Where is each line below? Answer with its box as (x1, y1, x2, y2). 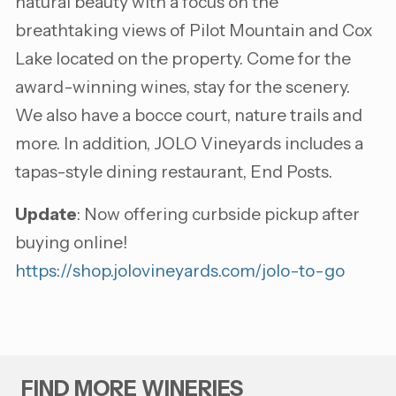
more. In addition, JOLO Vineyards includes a (15, 132, 363, 154)
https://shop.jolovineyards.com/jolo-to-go (15, 259, 345, 281)
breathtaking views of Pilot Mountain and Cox (15, 19, 373, 41)
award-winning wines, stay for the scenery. (15, 75, 354, 97)
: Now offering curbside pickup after (77, 202, 360, 225)
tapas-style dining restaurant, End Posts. (15, 160, 332, 182)
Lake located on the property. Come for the (15, 47, 351, 69)
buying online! (15, 231, 127, 253)
